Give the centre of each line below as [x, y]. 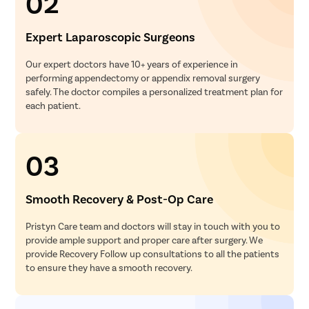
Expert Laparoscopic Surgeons [111, 37]
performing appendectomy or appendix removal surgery [143, 78]
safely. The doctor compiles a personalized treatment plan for [154, 92]
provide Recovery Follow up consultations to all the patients [153, 254]
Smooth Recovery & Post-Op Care [120, 199]
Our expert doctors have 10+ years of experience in [132, 64]
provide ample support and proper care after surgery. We [144, 240]
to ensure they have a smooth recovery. [109, 268]
